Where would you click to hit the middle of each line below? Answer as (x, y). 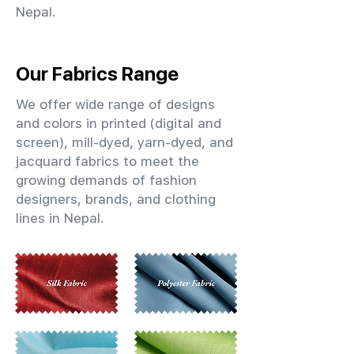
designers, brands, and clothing (116, 199)
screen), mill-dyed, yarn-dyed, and (124, 142)
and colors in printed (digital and (119, 123)
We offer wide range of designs (115, 104)
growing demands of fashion (106, 180)
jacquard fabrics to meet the (107, 161)
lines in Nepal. (60, 218)
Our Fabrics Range (97, 73)
